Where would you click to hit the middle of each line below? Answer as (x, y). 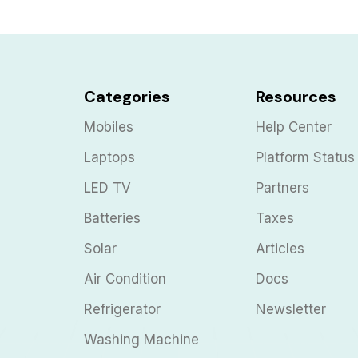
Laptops (109, 157)
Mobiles (108, 127)
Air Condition (125, 278)
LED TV (107, 187)
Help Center (293, 127)
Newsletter (290, 309)
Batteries (112, 218)
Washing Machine (141, 339)
